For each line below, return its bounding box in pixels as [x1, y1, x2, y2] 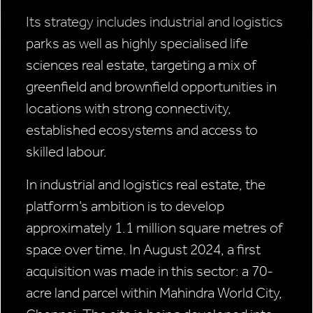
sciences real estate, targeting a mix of [26, 57, 256, 74]
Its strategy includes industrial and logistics [26, 13, 283, 31]
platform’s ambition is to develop [26, 198, 224, 215]
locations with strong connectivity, [26, 100, 231, 117]
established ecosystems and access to [26, 122, 258, 139]
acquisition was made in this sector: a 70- [26, 263, 273, 280]
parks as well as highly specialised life [26, 35, 248, 52]
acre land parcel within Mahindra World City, [26, 284, 282, 302]
